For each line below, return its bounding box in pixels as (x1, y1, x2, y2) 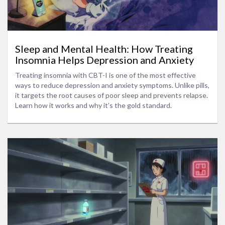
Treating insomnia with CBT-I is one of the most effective (15, 71, 196, 80)
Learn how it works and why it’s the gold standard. (15, 101, 172, 110)
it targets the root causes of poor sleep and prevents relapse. (15, 91, 208, 100)
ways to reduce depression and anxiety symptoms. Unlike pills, (15, 81, 209, 90)
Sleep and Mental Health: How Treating (15, 43, 193, 55)
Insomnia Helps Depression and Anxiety (15, 54, 194, 66)
